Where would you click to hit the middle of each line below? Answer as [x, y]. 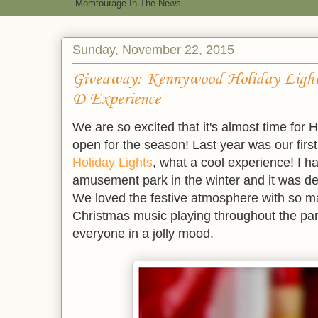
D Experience [116, 100]
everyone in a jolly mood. [143, 234]
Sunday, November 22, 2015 [153, 49]
